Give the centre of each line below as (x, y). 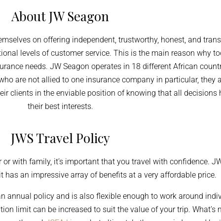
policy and (51, 196)
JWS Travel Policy (60, 138)
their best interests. (60, 106)
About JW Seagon (60, 16)
